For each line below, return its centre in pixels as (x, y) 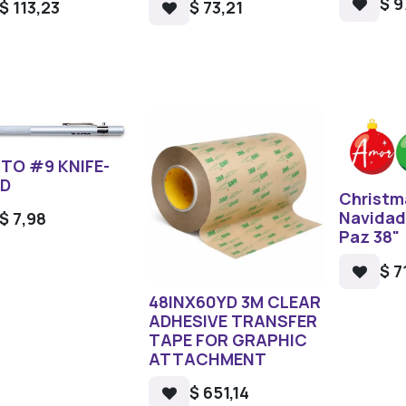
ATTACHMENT (208, 358)
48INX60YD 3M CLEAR (235, 301)
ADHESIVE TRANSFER (233, 320)
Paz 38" (370, 237)
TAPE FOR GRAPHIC (228, 339)
